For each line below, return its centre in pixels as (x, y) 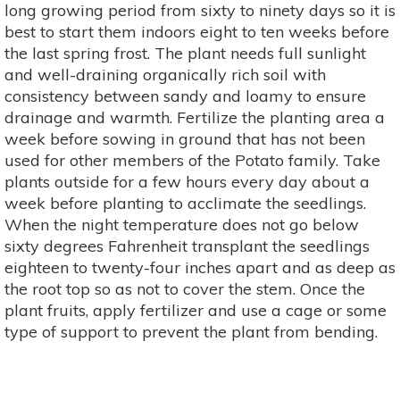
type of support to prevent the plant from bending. (191, 331)
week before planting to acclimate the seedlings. (185, 203)
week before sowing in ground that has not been (185, 138)
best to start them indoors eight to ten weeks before (197, 31)
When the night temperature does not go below (182, 224)
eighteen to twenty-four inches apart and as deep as (200, 267)
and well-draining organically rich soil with (165, 74)
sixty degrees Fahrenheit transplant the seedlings (187, 246)
